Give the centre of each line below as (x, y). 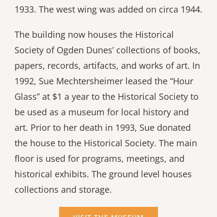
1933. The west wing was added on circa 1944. (108, 9)
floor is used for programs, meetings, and (99, 158)
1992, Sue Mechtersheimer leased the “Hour (104, 81)
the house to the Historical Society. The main (106, 143)
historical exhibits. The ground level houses (103, 174)
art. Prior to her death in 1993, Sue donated (102, 127)
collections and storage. (63, 189)
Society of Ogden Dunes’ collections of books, (107, 50)
